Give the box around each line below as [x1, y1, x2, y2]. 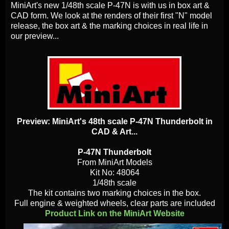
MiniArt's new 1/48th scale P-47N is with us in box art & [11, 1, 210, 10]
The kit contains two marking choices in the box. [28, 189, 201, 198]
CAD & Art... [91, 127, 138, 136]
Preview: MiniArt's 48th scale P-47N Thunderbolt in [16, 117, 213, 126]
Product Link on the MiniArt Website [44, 209, 185, 218]
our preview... [11, 32, 59, 41]
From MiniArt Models [77, 158, 152, 167]
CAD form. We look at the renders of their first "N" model [11, 11, 212, 20]
